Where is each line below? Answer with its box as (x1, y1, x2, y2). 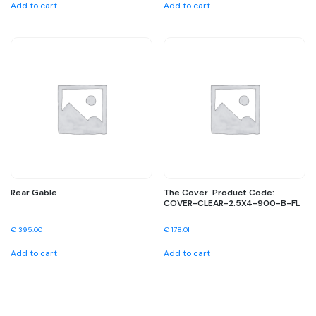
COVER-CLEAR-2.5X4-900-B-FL (164, 197, 300, 209)
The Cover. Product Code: (164, 186, 275, 198)
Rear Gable (11, 186, 57, 198)
